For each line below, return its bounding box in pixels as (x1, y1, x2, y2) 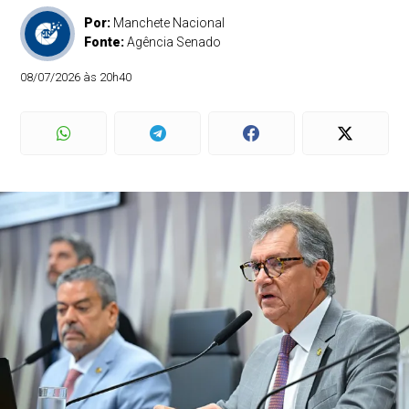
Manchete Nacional (113, 16, 225, 30)
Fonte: (84, 35, 128, 49)
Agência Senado (127, 35, 222, 49)
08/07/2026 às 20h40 (20, 70, 132, 84)
